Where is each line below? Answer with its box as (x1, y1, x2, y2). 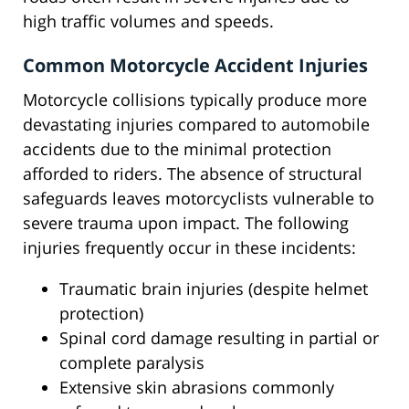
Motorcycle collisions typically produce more (23, 89, 367, 111)
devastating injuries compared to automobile (23, 113, 370, 136)
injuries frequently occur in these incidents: (23, 236, 356, 259)
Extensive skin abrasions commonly (59, 376, 334, 399)
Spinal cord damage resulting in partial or (59, 327, 379, 350)
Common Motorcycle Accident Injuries (23, 53, 368, 79)
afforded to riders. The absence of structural (23, 163, 362, 185)
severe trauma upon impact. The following (23, 212, 349, 235)
